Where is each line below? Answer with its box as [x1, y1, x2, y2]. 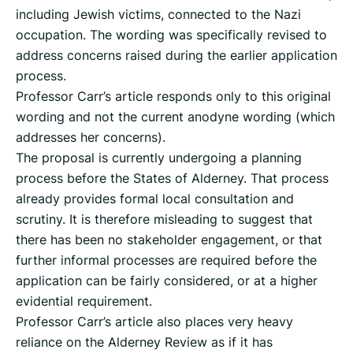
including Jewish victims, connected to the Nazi [16, 5, 301, 23]
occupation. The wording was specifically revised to [16, 25, 327, 43]
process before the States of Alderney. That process [16, 169, 329, 187]
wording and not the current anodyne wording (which [16, 107, 335, 125]
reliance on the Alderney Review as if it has [16, 333, 273, 351]
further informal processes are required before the [16, 251, 317, 269]
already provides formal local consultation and [16, 189, 294, 207]
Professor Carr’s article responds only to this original [16, 87, 331, 105]
